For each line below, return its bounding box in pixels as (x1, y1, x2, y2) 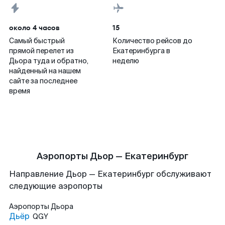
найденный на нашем (9, 66, 81, 75)
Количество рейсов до (113, 36, 192, 45)
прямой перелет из (9, 46, 74, 55)
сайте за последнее (9, 76, 77, 85)
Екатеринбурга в (113, 46, 170, 55)
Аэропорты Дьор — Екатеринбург (37, 150, 188, 162)
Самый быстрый (9, 36, 65, 45)
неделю (113, 56, 139, 65)
